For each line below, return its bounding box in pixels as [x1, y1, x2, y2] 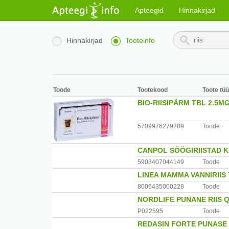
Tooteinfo [125, 36, 155, 44]
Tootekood [138, 86, 168, 94]
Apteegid [135, 6, 164, 14]
